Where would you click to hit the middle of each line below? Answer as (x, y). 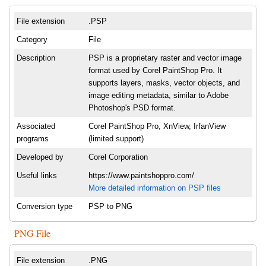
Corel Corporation (118, 157)
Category (32, 40)
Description (36, 58)
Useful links (37, 176)
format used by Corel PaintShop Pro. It (155, 71)
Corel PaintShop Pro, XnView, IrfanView (157, 126)
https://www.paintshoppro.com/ (141, 176)
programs (33, 139)
